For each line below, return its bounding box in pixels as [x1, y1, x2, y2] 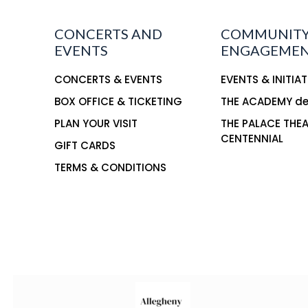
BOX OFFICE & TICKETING [54, 93, 183, 109]
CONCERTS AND [54, 25, 163, 42]
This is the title [13, 244, 88, 258]
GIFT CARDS [54, 137, 116, 153]
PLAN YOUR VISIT [54, 115, 138, 131]
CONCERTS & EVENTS [54, 71, 163, 87]
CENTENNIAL [221, 131, 284, 146]
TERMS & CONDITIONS [54, 159, 167, 175]
